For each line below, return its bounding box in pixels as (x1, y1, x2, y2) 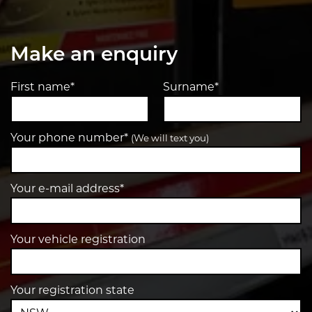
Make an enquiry (10, 46, 178, 65)
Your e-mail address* (10, 182, 124, 195)
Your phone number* (10, 131, 131, 144)
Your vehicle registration (10, 233, 146, 246)
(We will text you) (131, 132, 209, 143)
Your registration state (10, 283, 134, 297)
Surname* (163, 80, 219, 93)
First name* (10, 80, 75, 93)
